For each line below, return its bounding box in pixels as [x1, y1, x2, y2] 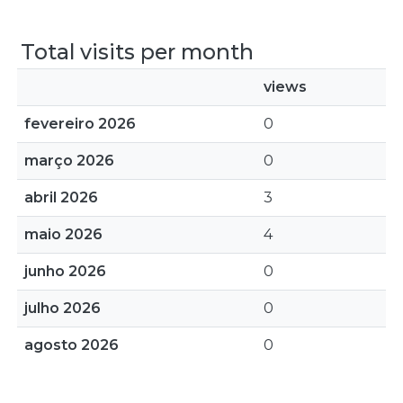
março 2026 [24, 152, 114, 169]
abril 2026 [24, 189, 98, 206]
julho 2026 [24, 300, 101, 317]
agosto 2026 [24, 336, 119, 354]
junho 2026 [24, 263, 106, 280]
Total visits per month [21, 39, 254, 65]
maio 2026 [24, 226, 103, 243]
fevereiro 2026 [24, 115, 136, 132]
